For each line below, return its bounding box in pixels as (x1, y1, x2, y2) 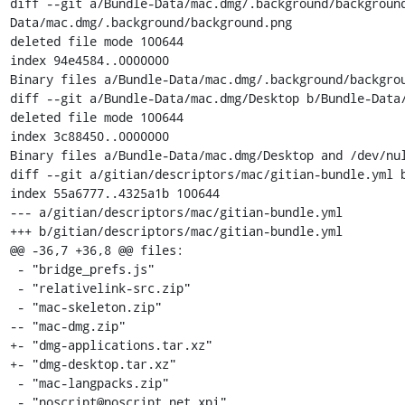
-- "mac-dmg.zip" (9, 316, 126, 334)
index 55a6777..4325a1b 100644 (9, 184, 220, 202)
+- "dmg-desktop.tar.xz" (9, 354, 176, 372)
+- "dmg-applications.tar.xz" (9, 335, 212, 353)
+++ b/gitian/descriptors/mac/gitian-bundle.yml (9, 221, 343, 240)
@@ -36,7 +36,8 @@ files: (9, 240, 184, 259)
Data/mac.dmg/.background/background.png (9, 13, 292, 31)
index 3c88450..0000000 (9, 127, 169, 145)
